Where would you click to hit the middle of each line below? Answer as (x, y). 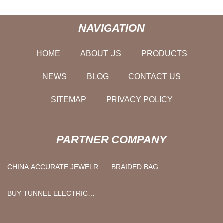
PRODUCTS (164, 53)
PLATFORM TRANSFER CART (56, 204)
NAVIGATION (111, 28)
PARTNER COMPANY (111, 139)
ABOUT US (101, 53)
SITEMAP (68, 99)
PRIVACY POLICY (139, 99)
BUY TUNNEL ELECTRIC (48, 193)
